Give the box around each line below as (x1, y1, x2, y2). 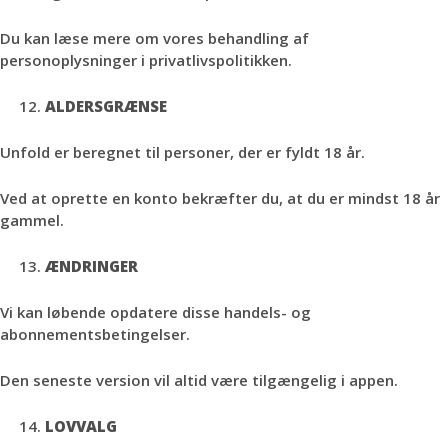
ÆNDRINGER (45, 256, 138, 276)
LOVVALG (45, 416, 117, 436)
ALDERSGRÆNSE (45, 96, 167, 116)
